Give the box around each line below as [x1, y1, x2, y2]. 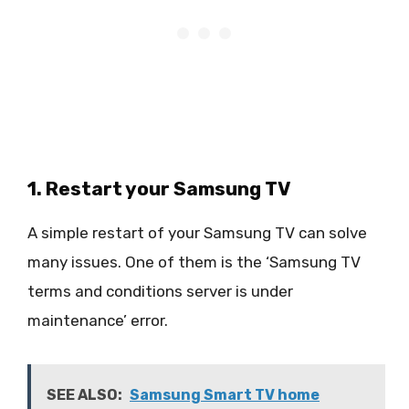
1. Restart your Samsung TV [27, 176, 291, 200]
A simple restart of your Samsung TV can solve [27, 223, 367, 242]
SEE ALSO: [47, 386, 122, 404]
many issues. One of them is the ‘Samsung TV [27, 252, 361, 271]
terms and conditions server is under [27, 281, 293, 300]
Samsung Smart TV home [130, 386, 320, 404]
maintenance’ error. [27, 310, 168, 330]
